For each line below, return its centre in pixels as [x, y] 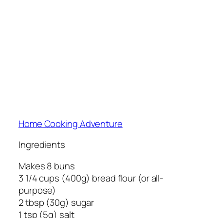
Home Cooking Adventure [71, 123]
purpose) [37, 190]
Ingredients [42, 145]
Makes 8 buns [47, 166]
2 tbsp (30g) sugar [56, 202]
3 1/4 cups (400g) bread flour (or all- [91, 178]
